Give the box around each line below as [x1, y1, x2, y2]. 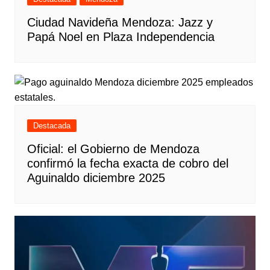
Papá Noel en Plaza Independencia [27, 30, 215, 43]
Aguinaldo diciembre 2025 [27, 171, 165, 184]
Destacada [33, 121, 71, 130]
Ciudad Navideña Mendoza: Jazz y [27, 15, 213, 29]
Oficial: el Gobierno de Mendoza [27, 142, 199, 155]
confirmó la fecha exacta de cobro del [27, 156, 228, 170]
